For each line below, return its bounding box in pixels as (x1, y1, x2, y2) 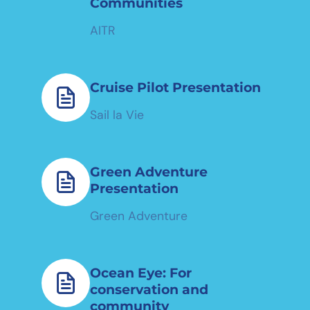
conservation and (90, 280, 208, 298)
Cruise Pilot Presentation (90, 78, 261, 95)
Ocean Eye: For (90, 264, 192, 281)
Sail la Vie (90, 107, 144, 122)
